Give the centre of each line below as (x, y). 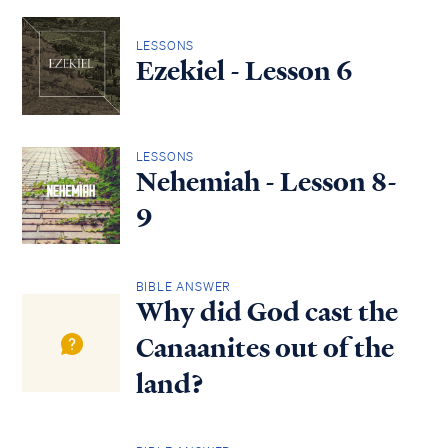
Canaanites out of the (264, 347)
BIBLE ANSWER (183, 286)
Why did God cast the (266, 311)
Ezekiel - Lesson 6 (244, 70)
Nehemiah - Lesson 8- (266, 182)
